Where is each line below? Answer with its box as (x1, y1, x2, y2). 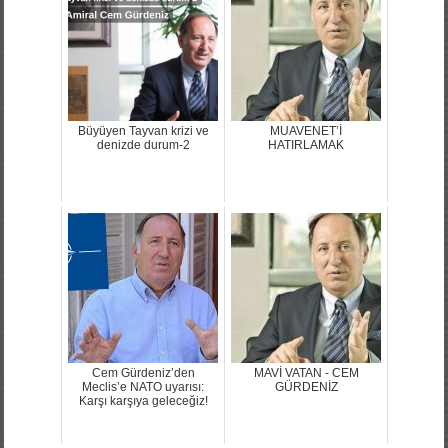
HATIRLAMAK (268, 137, 344, 152)
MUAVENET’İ (270, 123, 342, 138)
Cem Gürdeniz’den (91, 365, 195, 380)
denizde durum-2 (96, 137, 190, 152)
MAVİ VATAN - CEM (253, 365, 359, 380)
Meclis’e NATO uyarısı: (82, 379, 204, 394)
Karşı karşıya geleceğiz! (78, 393, 208, 408)
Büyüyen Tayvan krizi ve (77, 123, 209, 138)
